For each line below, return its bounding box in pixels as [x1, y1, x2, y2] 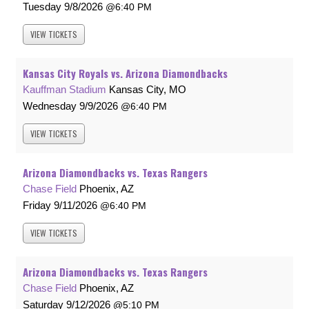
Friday [23, 199, 51, 212]
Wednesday [23, 100, 77, 112]
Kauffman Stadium [23, 83, 106, 96]
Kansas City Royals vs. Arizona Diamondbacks [23, 66, 228, 81]
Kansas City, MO [109, 83, 186, 96]
